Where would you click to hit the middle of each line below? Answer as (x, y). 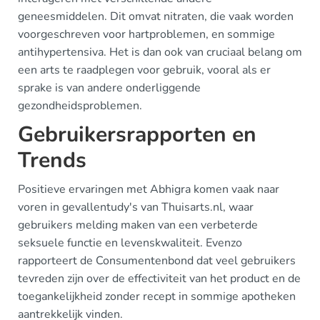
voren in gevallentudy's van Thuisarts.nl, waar (136, 207)
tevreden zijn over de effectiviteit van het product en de (159, 279)
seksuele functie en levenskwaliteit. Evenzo (130, 243)
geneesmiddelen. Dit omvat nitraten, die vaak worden (156, 16)
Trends (52, 160)
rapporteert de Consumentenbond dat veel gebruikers (157, 261)
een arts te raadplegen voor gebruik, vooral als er (144, 70)
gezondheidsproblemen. (80, 106)
